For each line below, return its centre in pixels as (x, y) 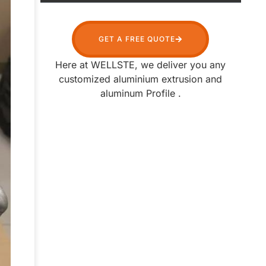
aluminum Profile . (140, 110)
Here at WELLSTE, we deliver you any (141, 81)
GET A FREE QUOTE (137, 55)
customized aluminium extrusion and (141, 95)
